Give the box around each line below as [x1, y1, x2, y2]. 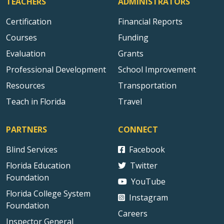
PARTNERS [6, 124, 47, 135]
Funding [118, 32, 148, 43]
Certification [6, 16, 51, 27]
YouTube [131, 176, 165, 187]
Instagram [129, 192, 168, 203]
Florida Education [6, 160, 70, 171]
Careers [118, 208, 147, 219]
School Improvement [118, 64, 196, 75]
